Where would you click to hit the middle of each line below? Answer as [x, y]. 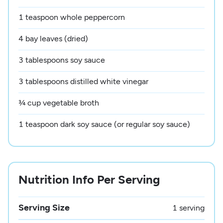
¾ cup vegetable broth [59, 103]
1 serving [188, 208]
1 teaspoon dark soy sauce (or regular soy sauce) [105, 124]
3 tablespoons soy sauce [62, 60]
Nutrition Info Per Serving [89, 179]
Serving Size [44, 208]
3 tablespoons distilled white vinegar [84, 81]
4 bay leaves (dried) [54, 38]
